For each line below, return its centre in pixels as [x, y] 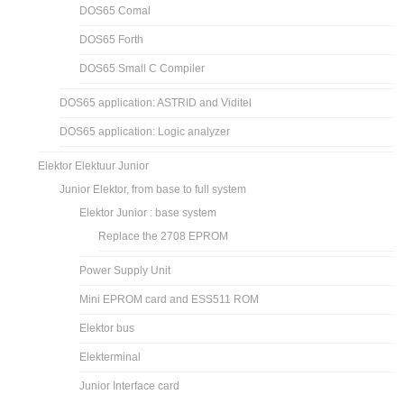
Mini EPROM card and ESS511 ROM [170, 299]
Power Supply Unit [125, 270]
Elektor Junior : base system [148, 212]
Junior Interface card [130, 386]
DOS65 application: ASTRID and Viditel [156, 102]
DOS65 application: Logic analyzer [145, 131]
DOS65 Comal [115, 10]
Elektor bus [107, 328]
